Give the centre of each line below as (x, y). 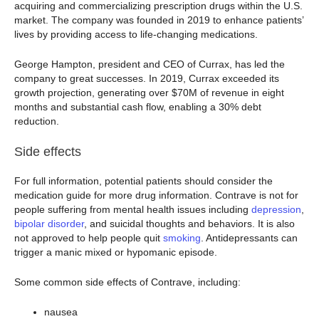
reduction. (38, 121)
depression (276, 209)
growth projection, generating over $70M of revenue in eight (149, 93)
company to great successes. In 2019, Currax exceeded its (147, 79)
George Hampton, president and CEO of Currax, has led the (150, 64)
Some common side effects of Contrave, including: (127, 282)
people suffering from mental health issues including (133, 209)
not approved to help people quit (89, 237)
